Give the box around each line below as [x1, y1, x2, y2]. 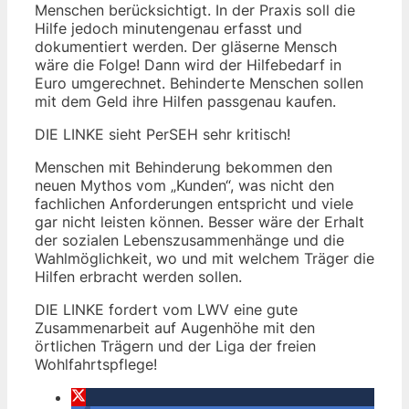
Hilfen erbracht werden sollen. [35, 267, 242, 286]
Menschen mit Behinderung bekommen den [35, 157, 332, 176]
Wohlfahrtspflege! [35, 354, 157, 373]
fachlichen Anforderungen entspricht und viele [35, 194, 353, 213]
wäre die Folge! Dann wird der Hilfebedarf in [35, 55, 341, 74]
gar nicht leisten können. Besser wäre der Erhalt [35, 212, 364, 231]
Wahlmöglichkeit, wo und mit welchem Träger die [35, 248, 374, 267]
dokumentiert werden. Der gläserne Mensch [35, 37, 337, 56]
